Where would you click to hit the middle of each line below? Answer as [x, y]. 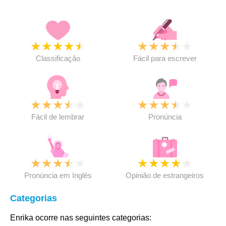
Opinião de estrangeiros [165, 175]
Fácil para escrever [165, 58]
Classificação [58, 58]
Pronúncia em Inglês [58, 175]
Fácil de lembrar [58, 117]
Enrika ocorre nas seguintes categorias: [81, 218]
